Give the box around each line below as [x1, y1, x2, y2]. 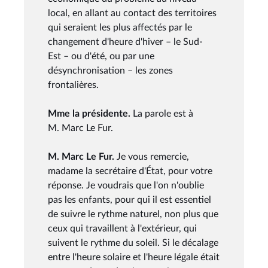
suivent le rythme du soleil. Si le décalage [48, 237, 218, 248]
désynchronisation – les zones [48, 65, 173, 75]
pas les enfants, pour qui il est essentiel [48, 194, 211, 205]
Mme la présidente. [48, 108, 133, 118]
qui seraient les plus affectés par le [48, 22, 192, 32]
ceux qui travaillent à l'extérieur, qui [48, 223, 197, 233]
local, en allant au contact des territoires [48, 8, 217, 18]
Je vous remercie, [117, 151, 189, 162]
